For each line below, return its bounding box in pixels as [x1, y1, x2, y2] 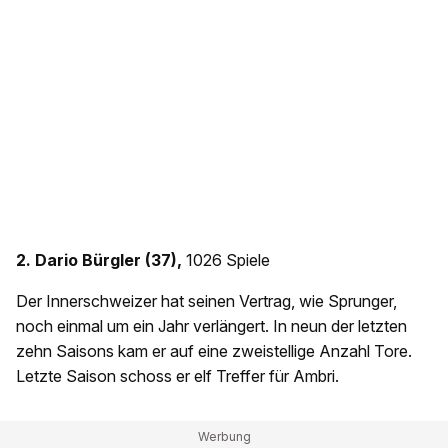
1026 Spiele [186, 250, 270, 271]
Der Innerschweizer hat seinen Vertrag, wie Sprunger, [16, 291, 397, 312]
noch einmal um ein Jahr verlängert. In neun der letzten [16, 316, 407, 337]
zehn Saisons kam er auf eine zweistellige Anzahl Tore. [16, 341, 412, 362]
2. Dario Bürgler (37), [16, 250, 186, 271]
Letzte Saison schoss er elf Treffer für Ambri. [16, 366, 339, 387]
